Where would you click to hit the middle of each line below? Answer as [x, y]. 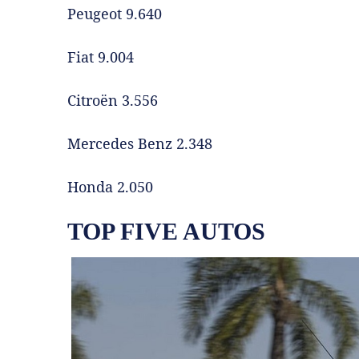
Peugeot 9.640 [115, 13]
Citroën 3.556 [113, 100]
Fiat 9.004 [101, 56]
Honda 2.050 [110, 186]
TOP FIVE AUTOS [166, 231]
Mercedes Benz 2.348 [140, 143]
